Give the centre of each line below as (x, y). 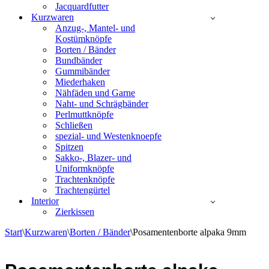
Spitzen (69, 147)
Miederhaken (80, 82)
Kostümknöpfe (83, 39)
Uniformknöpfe (85, 168)
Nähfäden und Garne (95, 93)
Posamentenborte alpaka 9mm (189, 232)
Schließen (74, 125)
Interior (45, 201)
